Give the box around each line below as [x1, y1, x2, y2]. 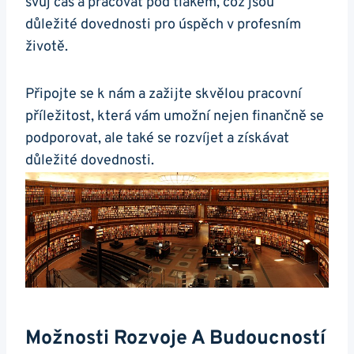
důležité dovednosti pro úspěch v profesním [25, 16, 301, 35]
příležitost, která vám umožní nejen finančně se [25, 107, 324, 126]
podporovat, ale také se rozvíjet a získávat [25, 130, 289, 149]
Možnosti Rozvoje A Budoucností [25, 326, 326, 352]
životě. [25, 38, 68, 57]
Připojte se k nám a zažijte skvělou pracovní [25, 85, 302, 104]
